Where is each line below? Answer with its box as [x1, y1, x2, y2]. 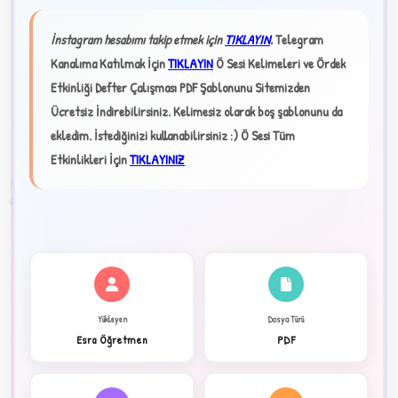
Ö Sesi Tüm [241, 125, 295, 145]
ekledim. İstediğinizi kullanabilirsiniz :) [51, 125, 238, 145]
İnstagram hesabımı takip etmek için [51, 29, 225, 49]
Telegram [275, 29, 323, 49]
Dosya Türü [268, 313, 304, 325]
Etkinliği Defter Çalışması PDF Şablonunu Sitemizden [51, 77, 310, 97]
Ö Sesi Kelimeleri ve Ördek [216, 53, 346, 73]
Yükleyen [97, 313, 127, 325]
